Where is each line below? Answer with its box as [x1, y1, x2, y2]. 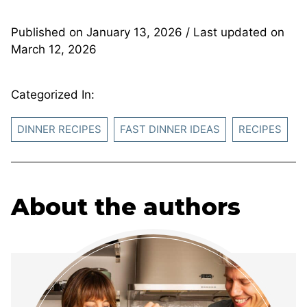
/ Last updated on [182, 25, 284, 39]
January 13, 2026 [86, 25, 182, 39]
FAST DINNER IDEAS [120, 122, 220, 136]
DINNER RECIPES [17, 122, 101, 136]
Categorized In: [11, 87, 95, 101]
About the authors [11, 192, 241, 221]
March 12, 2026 [11, 42, 97, 56]
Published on [11, 25, 86, 39]
